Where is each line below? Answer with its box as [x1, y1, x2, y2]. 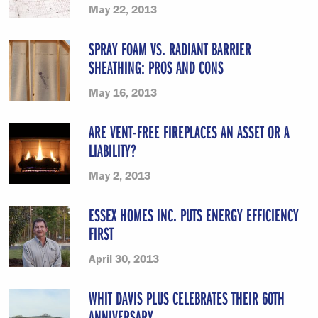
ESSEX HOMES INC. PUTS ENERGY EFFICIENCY [89, 203, 299, 226]
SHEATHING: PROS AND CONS [89, 55, 224, 79]
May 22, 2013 [89, 2, 157, 16]
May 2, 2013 [89, 168, 150, 182]
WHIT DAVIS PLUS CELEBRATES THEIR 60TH [89, 286, 285, 309]
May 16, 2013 [89, 85, 157, 99]
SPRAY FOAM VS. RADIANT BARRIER [89, 37, 251, 60]
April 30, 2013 [89, 251, 159, 265]
